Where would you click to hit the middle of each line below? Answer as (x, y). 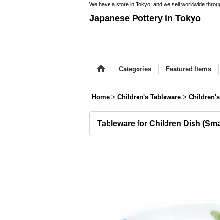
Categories (135, 69)
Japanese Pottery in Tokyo (145, 18)
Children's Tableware (149, 97)
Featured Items (189, 69)
